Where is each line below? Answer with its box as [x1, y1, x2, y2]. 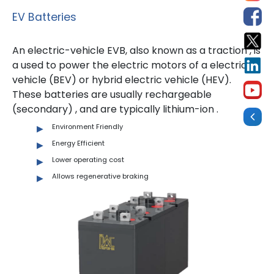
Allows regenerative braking [52, 171, 149, 181]
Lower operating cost [52, 154, 124, 165]
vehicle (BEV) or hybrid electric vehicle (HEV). [12, 72, 231, 87]
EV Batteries [12, 9, 76, 24]
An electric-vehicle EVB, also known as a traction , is [12, 43, 261, 57]
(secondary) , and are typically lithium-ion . [12, 102, 218, 116]
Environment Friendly [52, 121, 123, 131]
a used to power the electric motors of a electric [12, 57, 247, 72]
